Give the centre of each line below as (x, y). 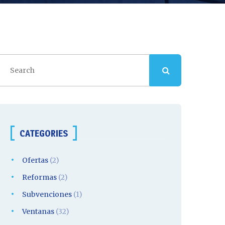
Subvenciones (47, 194)
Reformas (39, 177)
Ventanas (38, 211)
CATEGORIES (44, 133)
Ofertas (35, 160)
